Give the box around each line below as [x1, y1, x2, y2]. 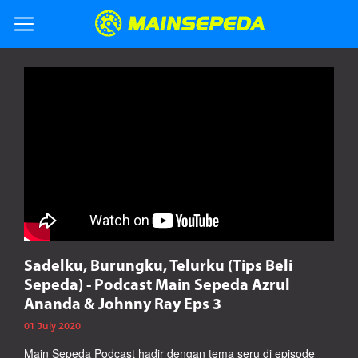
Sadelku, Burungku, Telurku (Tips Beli [24, 258, 292, 275]
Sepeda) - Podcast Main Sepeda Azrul [24, 277, 290, 294]
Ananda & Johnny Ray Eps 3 [24, 296, 221, 313]
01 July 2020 [24, 320, 81, 332]
